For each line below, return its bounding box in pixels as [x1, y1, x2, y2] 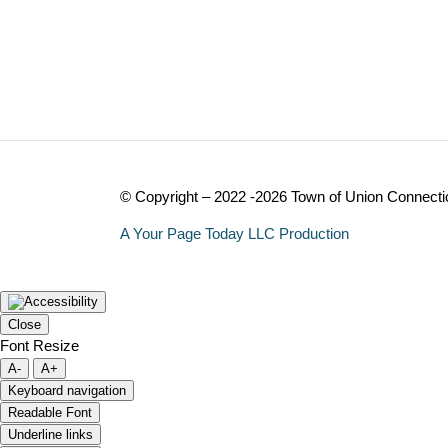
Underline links [8, 426, 93, 442]
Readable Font [8, 404, 92, 420]
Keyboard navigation [8, 382, 126, 398]
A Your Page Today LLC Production [119, 224, 349, 242]
